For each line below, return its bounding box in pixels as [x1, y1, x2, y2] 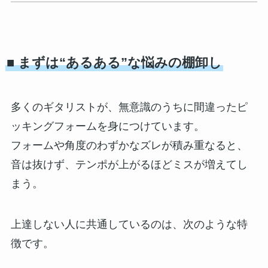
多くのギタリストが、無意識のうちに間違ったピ [10, 101, 248, 114]
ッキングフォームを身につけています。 [10, 120, 205, 133]
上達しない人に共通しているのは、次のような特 [10, 218, 248, 231]
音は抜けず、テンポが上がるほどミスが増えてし [10, 159, 248, 171]
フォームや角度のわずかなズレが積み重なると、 [10, 139, 248, 152]
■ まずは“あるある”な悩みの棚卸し [6, 56, 222, 71]
